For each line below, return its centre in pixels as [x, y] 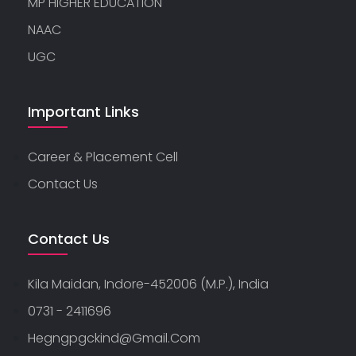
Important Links [83, 112]
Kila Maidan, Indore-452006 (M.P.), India [148, 284]
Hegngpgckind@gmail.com [114, 338]
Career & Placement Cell [103, 157]
